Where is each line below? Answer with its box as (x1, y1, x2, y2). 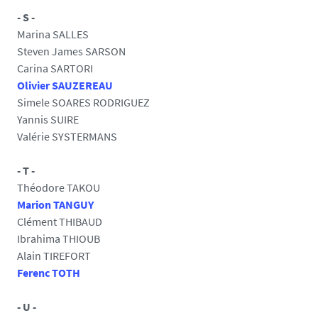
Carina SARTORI (17, 61, 93, 75)
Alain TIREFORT (17, 248, 91, 263)
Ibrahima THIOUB (17, 231, 100, 246)
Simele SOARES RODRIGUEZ (17, 95, 150, 109)
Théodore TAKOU (17, 180, 100, 194)
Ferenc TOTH (17, 265, 80, 280)
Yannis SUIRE (17, 112, 79, 126)
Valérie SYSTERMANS (17, 129, 117, 143)
